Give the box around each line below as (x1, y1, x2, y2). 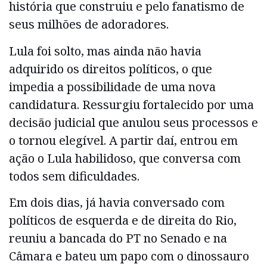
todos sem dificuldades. (9, 167, 139, 184)
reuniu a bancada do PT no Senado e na (9, 230, 227, 247)
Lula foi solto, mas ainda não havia (9, 42, 201, 59)
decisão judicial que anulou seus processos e (9, 114, 258, 131)
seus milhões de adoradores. (9, 16, 169, 33)
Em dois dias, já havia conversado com (9, 194, 225, 211)
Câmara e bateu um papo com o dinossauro (9, 248, 249, 265)
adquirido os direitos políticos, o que (9, 60, 212, 77)
